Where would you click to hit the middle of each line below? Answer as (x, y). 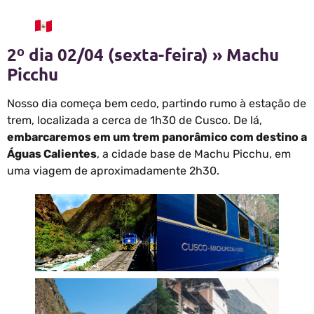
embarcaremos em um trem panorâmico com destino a (157, 137)
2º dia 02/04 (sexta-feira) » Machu (143, 55)
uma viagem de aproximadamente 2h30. (113, 171)
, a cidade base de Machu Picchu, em (194, 154)
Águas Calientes (52, 154)
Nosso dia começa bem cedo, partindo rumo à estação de (157, 104)
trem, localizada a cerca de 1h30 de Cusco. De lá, (135, 121)
